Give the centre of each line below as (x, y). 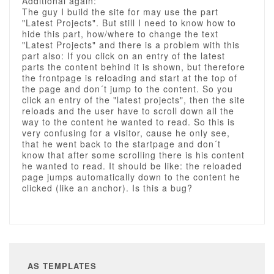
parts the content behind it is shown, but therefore (134, 67)
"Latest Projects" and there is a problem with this (131, 45)
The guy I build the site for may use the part (120, 12)
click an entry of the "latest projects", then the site (134, 100)
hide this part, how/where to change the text (120, 34)
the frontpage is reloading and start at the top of (130, 78)
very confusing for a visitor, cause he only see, (126, 133)
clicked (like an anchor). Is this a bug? (107, 188)
